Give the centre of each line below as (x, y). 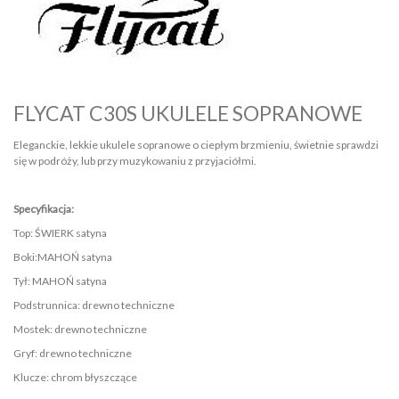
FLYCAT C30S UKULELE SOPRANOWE (188, 113)
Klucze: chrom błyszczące (75, 377)
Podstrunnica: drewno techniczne (94, 305)
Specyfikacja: (44, 208)
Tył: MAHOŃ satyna (60, 281)
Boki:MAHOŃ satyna (63, 256)
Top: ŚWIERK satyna (60, 232)
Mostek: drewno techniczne (80, 329)
